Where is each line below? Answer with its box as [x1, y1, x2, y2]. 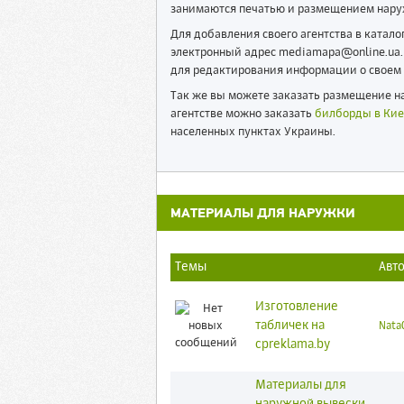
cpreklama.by [254, 338, 330, 351]
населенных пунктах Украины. [170, 126, 335, 138]
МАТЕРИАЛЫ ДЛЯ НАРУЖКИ [170, 204, 355, 221]
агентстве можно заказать [170, 108, 315, 120]
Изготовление [254, 300, 338, 313]
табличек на [254, 319, 325, 332]
